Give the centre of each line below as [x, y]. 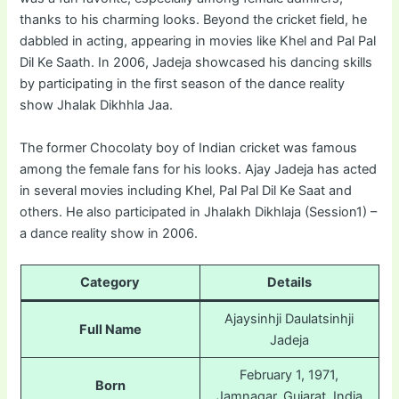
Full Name [110, 329]
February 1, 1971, [289, 375]
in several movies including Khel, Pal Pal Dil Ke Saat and [186, 190]
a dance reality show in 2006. [109, 233]
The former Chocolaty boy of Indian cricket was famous [189, 147]
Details [289, 282]
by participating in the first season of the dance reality [183, 84]
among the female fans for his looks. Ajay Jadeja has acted [199, 169]
